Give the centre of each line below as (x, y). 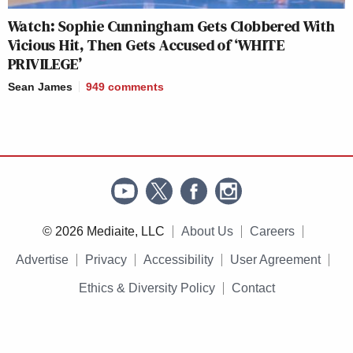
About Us (207, 231)
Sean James (40, 86)
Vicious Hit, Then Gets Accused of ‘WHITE (146, 45)
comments (136, 86)
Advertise (42, 259)
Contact (253, 288)
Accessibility (178, 259)
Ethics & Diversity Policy (147, 288)
